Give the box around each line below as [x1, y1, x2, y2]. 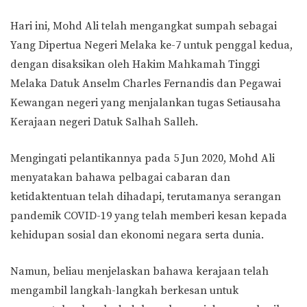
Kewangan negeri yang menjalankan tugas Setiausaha [10, 96, 281, 110]
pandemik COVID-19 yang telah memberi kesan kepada [10, 209, 287, 223]
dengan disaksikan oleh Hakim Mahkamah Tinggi [10, 58, 260, 71]
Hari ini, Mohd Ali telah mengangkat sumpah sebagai [10, 19, 277, 33]
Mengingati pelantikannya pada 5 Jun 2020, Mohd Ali [10, 151, 275, 165]
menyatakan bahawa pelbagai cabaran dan [10, 171, 230, 184]
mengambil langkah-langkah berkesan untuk [10, 284, 238, 297]
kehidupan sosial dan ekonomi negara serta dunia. [10, 228, 264, 242]
